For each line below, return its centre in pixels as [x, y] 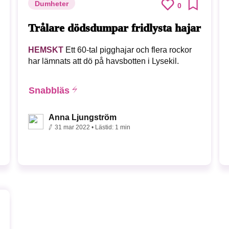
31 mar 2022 [72, 128]
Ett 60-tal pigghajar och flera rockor [127, 50]
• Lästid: [103, 128]
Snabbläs [49, 91]
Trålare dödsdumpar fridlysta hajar [114, 28]
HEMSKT [45, 50]
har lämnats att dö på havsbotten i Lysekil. [103, 61]
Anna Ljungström [82, 118]
